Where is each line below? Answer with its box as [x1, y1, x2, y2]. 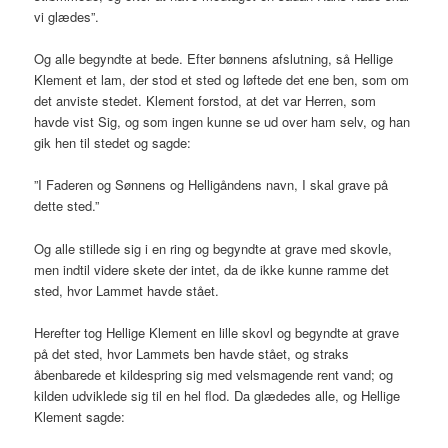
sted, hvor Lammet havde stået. [34, 280, 220, 300]
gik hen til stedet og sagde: [34, 133, 192, 153]
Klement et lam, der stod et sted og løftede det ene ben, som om [34, 70, 410, 90]
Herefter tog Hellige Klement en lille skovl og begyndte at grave [34, 322, 400, 342]
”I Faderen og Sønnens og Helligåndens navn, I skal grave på [34, 175, 389, 195]
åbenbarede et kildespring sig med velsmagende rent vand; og [34, 364, 394, 384]
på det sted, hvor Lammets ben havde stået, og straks [34, 343, 350, 363]
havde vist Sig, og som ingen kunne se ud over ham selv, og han [34, 112, 411, 132]
